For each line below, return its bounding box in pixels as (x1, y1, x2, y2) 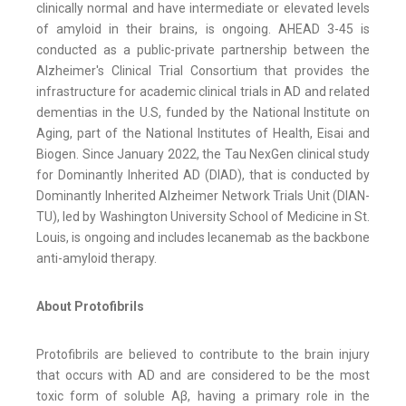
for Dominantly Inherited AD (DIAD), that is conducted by (36, 168, 370, 183)
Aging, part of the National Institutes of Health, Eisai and (36, 126, 370, 141)
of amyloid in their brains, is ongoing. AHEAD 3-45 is (36, 22, 370, 37)
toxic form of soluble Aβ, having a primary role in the (36, 389, 370, 404)
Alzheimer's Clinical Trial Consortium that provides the (36, 63, 370, 79)
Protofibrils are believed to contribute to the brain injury (36, 347, 370, 362)
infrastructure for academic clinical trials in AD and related (36, 84, 370, 100)
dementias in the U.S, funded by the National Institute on (36, 105, 370, 121)
